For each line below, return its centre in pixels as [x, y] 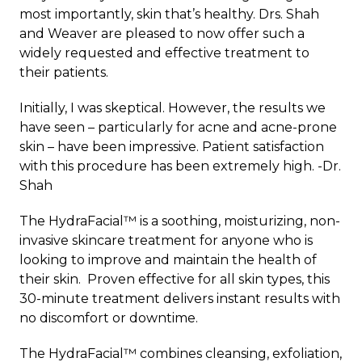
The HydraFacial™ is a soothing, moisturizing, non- [180, 221]
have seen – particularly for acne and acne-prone [178, 127]
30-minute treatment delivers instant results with [180, 298]
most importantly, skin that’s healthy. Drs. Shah [169, 14]
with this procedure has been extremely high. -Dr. [180, 166]
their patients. [64, 72]
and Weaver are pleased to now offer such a [162, 33]
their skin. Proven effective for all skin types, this [175, 279]
